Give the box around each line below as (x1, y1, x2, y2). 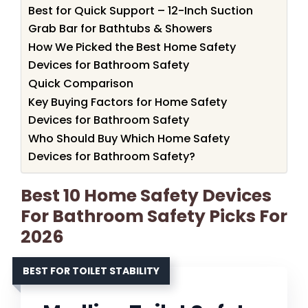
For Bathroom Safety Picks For (21, 204, 287, 229)
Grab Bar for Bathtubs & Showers (28, 21, 212, 37)
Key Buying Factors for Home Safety (28, 94, 227, 111)
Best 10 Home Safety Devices (21, 184, 272, 208)
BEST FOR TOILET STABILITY (23, 264, 159, 278)
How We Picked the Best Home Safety (28, 39, 236, 56)
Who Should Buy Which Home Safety (28, 131, 230, 147)
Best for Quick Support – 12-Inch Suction (28, 3, 253, 19)
